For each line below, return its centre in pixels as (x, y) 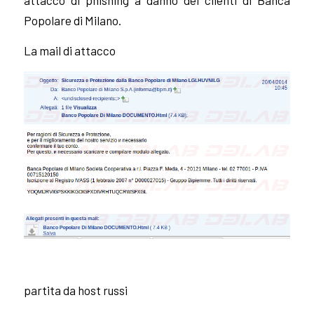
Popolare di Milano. (72, 20)
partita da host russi (75, 290)
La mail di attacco (69, 51)
